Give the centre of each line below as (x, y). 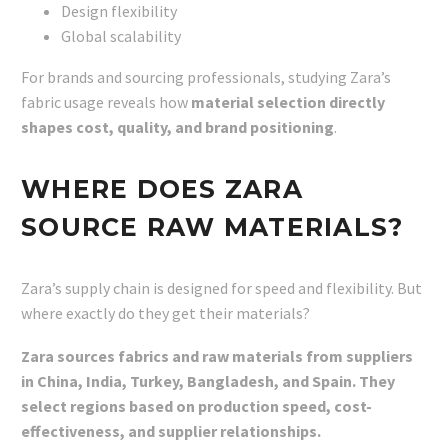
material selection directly (288, 102)
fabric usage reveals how (106, 102)
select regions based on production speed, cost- (196, 405)
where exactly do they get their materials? (165, 313)
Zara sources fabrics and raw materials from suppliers (217, 355)
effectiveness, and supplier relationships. (171, 430)
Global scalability (121, 36)
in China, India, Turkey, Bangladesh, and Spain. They (208, 380)
